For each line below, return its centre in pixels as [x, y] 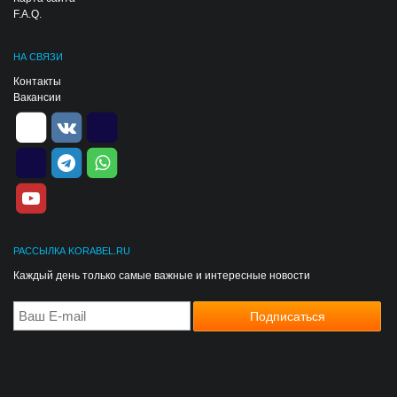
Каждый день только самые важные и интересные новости [162, 276]
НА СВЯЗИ [38, 57]
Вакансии [37, 97]
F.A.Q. [27, 14]
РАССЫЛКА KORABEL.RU [72, 251]
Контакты [37, 82]
